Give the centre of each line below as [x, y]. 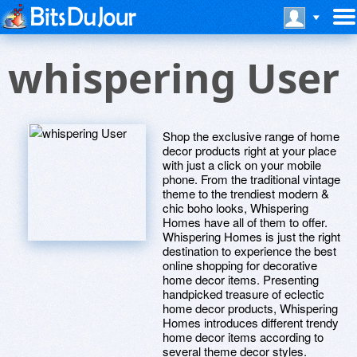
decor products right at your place [249, 150]
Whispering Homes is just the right [251, 236]
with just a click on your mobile [242, 165]
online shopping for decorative [240, 265]
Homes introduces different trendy [251, 322]
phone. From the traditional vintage [251, 179]
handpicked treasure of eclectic [243, 294]
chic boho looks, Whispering [235, 208]
